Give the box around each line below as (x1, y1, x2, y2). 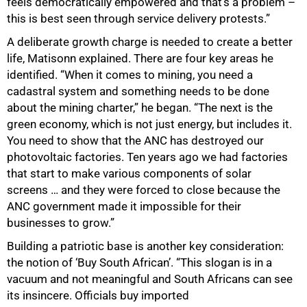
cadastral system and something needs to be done (7, 84, 269, 98)
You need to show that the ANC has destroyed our (7, 133, 264, 147)
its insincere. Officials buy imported (7, 288, 189, 302)
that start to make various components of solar (7, 166, 251, 180)
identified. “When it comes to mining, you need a (7, 67, 253, 82)
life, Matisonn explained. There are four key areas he (7, 51, 273, 65)
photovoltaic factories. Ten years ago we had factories (7, 149, 288, 164)
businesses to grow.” (7, 215, 114, 230)
